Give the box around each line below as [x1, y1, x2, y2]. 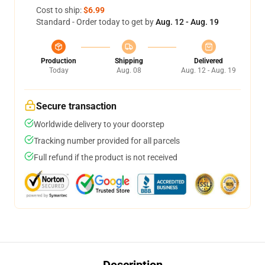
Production [41, 57, 76, 65]
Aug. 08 [116, 66, 141, 75]
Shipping [114, 57, 143, 65]
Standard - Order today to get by [36, 17, 156, 27]
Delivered [194, 57, 223, 65]
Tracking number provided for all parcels [34, 136, 180, 146]
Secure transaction [36, 101, 117, 112]
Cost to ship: [36, 5, 83, 15]
